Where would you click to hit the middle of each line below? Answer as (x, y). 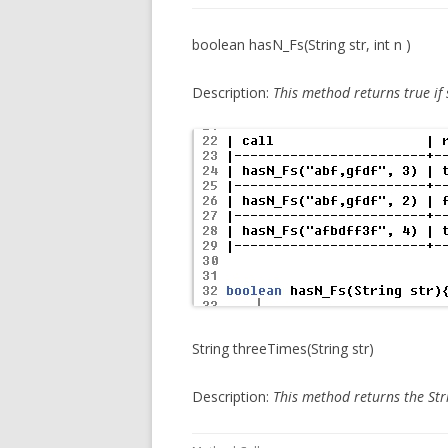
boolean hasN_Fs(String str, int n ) (301, 44)
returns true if (400, 92)
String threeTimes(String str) (283, 348)
